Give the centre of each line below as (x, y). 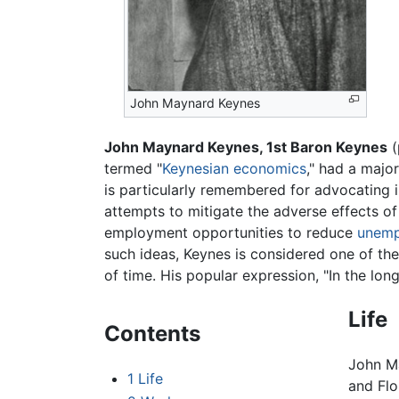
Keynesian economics (234, 169)
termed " (133, 169)
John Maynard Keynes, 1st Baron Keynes (246, 147)
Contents (152, 334)
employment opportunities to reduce (231, 233)
